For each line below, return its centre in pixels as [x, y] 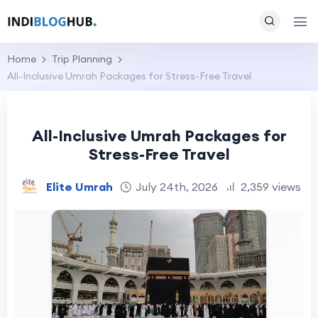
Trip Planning [82, 59]
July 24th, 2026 [177, 186]
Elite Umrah [79, 186]
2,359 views [271, 186]
